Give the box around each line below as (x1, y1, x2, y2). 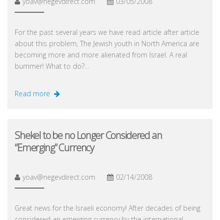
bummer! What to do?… (15, 61, 89, 71)
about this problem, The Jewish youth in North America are (15, 38, 199, 48)
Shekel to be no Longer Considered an (15, 128, 162, 142)
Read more (15, 88, 50, 98)
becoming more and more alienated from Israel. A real (15, 50, 187, 59)
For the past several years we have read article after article (15, 27, 199, 37)
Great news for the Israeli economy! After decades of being (15, 203, 200, 213)
